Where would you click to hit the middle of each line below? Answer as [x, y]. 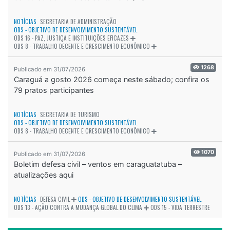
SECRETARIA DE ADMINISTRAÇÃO [78, 22]
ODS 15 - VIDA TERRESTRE [180, 208]
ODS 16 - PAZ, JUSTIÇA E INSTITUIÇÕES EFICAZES [71, 38]
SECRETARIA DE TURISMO [70, 115]
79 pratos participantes [54, 90]
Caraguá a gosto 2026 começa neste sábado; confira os [112, 80]
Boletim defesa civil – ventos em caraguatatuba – [98, 164]
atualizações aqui [44, 175]
